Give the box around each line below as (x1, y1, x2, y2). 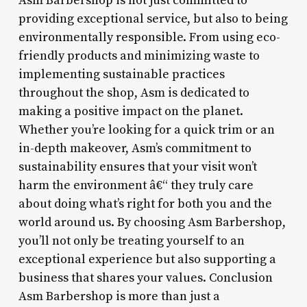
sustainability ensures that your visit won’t (18, 158, 257, 175)
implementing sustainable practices (18, 66, 225, 82)
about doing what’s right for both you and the (18, 195, 272, 212)
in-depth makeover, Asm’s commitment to (18, 140, 251, 156)
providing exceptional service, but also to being (18, 10, 288, 27)
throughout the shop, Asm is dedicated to (18, 84, 249, 101)
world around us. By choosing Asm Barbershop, (18, 214, 286, 230)
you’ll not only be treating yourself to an (18, 232, 245, 249)
